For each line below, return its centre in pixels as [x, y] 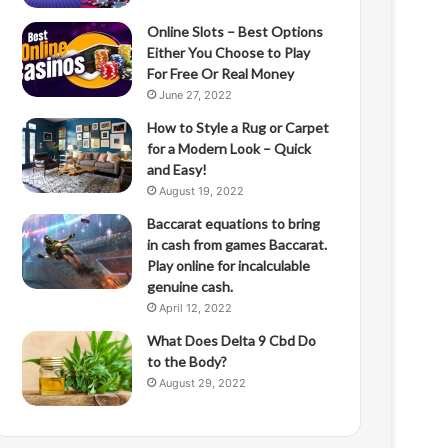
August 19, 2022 [202, 191]
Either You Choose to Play [229, 52]
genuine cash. [190, 286]
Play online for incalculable [229, 265]
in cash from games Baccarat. [237, 244]
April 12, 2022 [196, 308]
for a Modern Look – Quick [229, 148]
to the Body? [187, 361]
